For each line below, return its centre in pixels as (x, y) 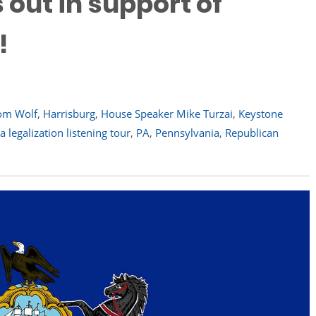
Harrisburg (69, 114)
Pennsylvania (187, 133)
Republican (252, 133)
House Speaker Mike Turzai (167, 114)
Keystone (261, 114)
